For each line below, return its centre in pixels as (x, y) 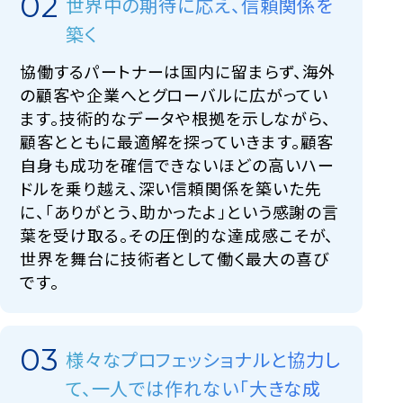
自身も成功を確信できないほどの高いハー (177, 164)
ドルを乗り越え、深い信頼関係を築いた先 (171, 188)
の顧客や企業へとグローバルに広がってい (174, 94)
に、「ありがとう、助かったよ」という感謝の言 (180, 211)
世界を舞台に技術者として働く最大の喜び (175, 258)
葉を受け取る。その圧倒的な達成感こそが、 (177, 234)
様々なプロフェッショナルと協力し (203, 359)
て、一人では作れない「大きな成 (193, 388)
